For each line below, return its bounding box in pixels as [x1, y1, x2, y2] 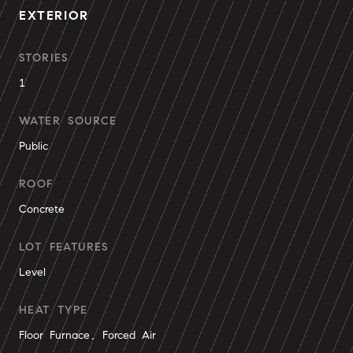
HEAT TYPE [19, 303, 88, 317]
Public [19, 139, 48, 153]
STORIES [19, 51, 69, 65]
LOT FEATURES [19, 240, 109, 254]
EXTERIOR [19, 8, 89, 23]
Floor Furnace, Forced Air [19, 329, 156, 342]
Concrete [19, 203, 65, 216]
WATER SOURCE [19, 114, 117, 128]
